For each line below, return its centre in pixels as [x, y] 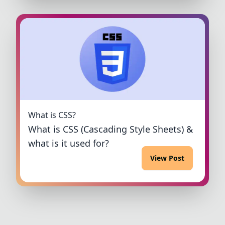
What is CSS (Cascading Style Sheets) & [110, 129]
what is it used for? [69, 143]
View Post [167, 158]
